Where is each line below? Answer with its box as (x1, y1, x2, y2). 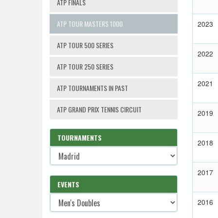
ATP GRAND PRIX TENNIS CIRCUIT (57, 104, 142, 114)
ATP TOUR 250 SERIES (57, 61, 113, 72)
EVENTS (57, 179, 79, 189)
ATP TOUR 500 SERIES (57, 40, 113, 50)
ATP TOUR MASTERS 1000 (57, 18, 123, 29)
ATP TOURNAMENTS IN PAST (57, 83, 128, 93)
